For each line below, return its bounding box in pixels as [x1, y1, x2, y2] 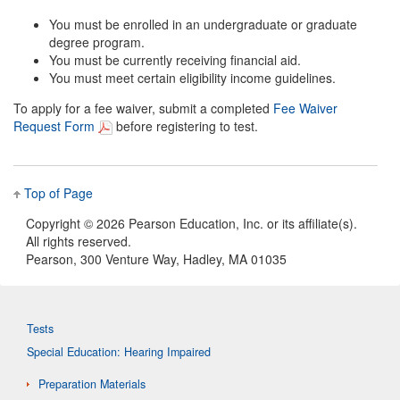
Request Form [13, 116, 98, 135]
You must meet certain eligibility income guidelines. [49, 68, 336, 87]
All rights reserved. [26, 232, 131, 251]
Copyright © [26, 214, 96, 233]
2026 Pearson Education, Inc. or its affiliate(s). [96, 214, 357, 233]
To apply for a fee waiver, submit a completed [13, 98, 273, 117]
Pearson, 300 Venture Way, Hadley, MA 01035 [26, 250, 287, 269]
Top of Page [24, 184, 93, 203]
